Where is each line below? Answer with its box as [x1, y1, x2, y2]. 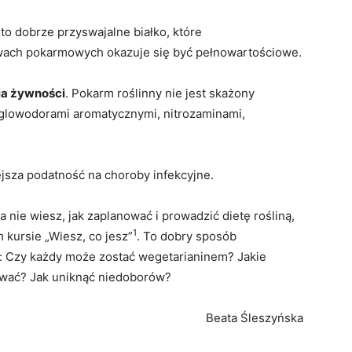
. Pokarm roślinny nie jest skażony [65, 86, 255, 101]
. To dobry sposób [137, 229, 236, 244]
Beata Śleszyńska [206, 310, 303, 325]
